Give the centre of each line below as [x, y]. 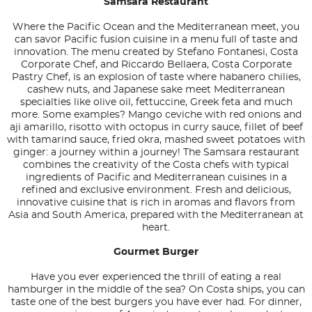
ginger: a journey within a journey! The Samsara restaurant [156, 153]
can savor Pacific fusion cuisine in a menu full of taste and [156, 40]
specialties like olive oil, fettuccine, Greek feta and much [156, 103]
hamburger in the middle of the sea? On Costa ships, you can [156, 290]
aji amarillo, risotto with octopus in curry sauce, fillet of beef [156, 128]
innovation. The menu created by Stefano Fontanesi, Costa [156, 53]
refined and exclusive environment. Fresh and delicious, [156, 190]
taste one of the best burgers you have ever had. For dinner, [156, 303]
